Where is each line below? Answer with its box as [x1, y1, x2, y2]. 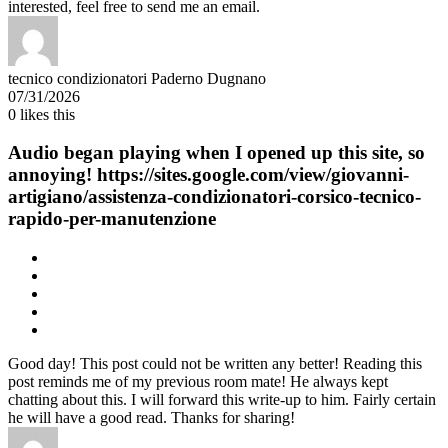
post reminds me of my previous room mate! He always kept [8, 373, 388, 390]
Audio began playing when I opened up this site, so [8, 142, 425, 164]
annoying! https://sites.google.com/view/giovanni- [8, 164, 409, 186]
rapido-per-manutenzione [8, 208, 216, 230]
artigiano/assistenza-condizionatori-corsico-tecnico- [8, 186, 421, 208]
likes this [16, 105, 75, 123]
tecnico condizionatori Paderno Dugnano [8, 69, 266, 87]
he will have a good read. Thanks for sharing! [8, 409, 295, 426]
